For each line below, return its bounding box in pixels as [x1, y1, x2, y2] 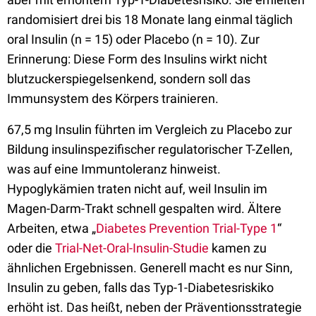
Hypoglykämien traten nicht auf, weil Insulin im [7, 181, 267, 196]
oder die [7, 241, 55, 255]
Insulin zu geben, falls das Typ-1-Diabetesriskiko [7, 280, 274, 295]
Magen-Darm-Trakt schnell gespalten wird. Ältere [7, 201, 281, 216]
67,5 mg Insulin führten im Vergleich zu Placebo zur [7, 122, 292, 137]
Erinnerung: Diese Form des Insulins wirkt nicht [7, 51, 267, 66]
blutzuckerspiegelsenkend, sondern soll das [7, 71, 250, 86]
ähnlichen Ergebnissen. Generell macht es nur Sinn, [7, 260, 293, 275]
